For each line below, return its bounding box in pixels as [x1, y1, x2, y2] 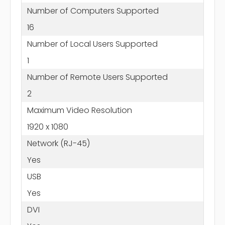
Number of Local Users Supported [27, 38, 158, 50]
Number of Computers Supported [27, 5, 159, 17]
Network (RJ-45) [27, 137, 90, 149]
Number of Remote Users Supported [27, 71, 168, 83]
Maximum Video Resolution [27, 104, 132, 116]
